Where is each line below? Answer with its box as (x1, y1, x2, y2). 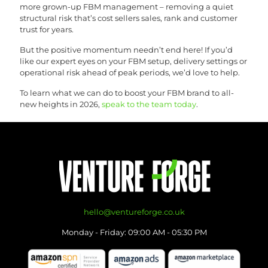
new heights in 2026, (20, 99, 102, 109)
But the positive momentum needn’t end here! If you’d (20, 44, 233, 54)
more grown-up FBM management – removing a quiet (20, 1, 233, 11)
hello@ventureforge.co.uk (83, 207, 185, 217)
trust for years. (20, 24, 74, 34)
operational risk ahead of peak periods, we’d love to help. (20, 67, 240, 77)
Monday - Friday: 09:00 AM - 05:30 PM (61, 227, 207, 237)
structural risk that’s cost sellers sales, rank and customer (20, 13, 237, 23)
